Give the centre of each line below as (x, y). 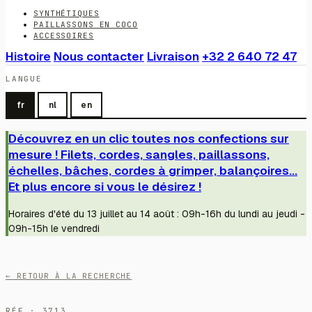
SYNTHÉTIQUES (67, 14)
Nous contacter (99, 57)
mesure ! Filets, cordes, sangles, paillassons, (139, 154)
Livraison (173, 57)
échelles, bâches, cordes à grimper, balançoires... (153, 170)
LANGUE (24, 79)
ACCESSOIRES (64, 36)
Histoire (28, 57)
